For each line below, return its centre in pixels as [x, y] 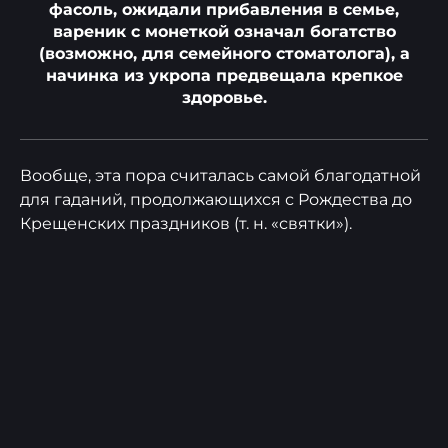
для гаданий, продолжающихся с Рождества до [216, 200]
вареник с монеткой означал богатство [224, 32]
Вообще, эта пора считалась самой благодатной [220, 176]
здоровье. [224, 98]
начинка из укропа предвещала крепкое [224, 76]
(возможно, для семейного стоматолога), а [224, 54]
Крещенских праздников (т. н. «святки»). [186, 224]
